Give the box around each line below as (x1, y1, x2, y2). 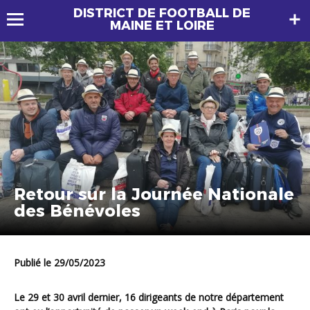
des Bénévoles (14, 201, 140, 221)
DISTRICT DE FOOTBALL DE (73, 6, 250, 21)
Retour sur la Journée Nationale (14, 184, 294, 205)
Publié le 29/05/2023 (20, 256, 105, 270)
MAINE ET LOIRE (109, 18, 215, 33)
